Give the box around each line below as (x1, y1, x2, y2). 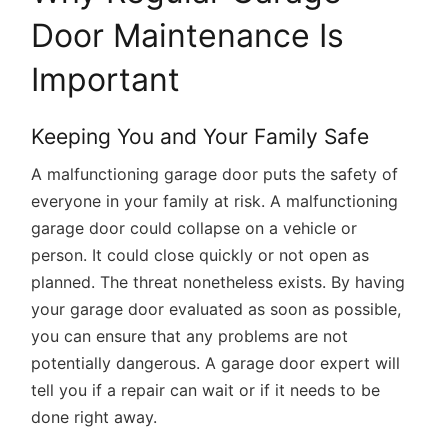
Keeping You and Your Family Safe (31, 124, 370, 149)
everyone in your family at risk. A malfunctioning (31, 191, 399, 211)
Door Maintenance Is (31, 16, 345, 55)
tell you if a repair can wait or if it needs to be (31, 380, 381, 400)
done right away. (31, 407, 158, 427)
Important (31, 60, 181, 99)
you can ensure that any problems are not (31, 326, 349, 346)
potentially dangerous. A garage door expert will (31, 353, 401, 373)
